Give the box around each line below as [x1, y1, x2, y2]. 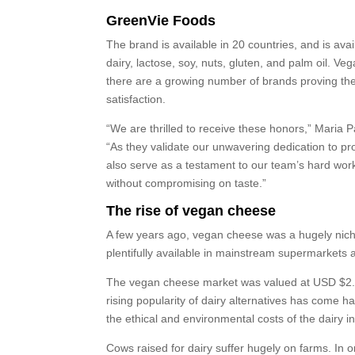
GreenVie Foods [106, 12, 216, 29]
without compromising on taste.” [106, 176, 267, 189]
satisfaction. [106, 92, 166, 105]
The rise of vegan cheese [106, 202, 277, 219]
